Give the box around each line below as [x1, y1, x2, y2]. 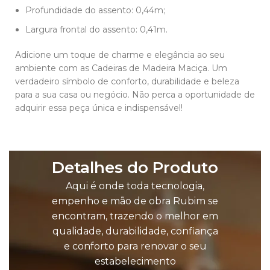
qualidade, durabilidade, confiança [52, 225, 218, 237]
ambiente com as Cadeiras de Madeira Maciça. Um [15, 63, 227, 74]
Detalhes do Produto [52, 158, 218, 178]
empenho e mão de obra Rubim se [52, 195, 218, 207]
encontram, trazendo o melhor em [52, 210, 218, 222]
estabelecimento [94, 256, 176, 268]
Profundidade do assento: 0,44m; [25, 5, 165, 16]
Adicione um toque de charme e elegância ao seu [15, 49, 225, 61]
